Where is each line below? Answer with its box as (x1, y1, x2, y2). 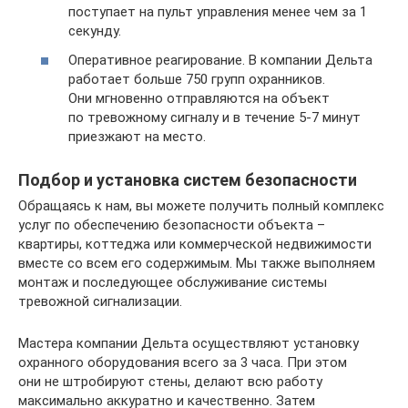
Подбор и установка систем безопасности (18, 169, 357, 189)
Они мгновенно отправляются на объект (68, 89, 330, 107)
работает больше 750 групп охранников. (68, 70, 325, 87)
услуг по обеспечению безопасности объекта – (18, 216, 325, 233)
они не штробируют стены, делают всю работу (18, 372, 322, 390)
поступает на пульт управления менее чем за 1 (68, 4, 367, 21)
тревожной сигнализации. (18, 292, 182, 310)
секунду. (68, 23, 121, 40)
